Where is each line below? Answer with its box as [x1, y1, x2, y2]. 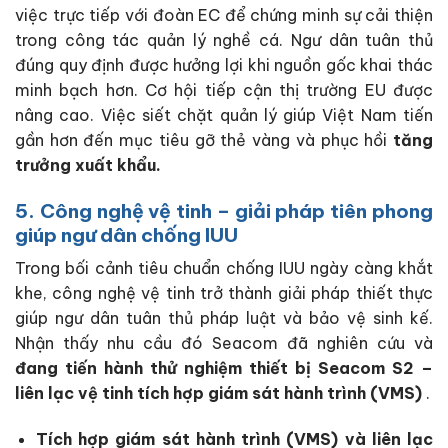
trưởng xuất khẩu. [15, 154, 161, 175]
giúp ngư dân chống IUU [15, 222, 238, 247]
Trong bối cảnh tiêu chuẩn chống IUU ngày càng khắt [15, 258, 433, 279]
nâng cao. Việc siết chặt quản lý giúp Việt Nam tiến [15, 104, 433, 125]
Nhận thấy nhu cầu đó [15, 333, 212, 354]
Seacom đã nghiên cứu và [212, 333, 433, 354]
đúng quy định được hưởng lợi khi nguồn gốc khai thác [15, 54, 433, 75]
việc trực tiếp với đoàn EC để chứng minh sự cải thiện [15, 4, 433, 25]
